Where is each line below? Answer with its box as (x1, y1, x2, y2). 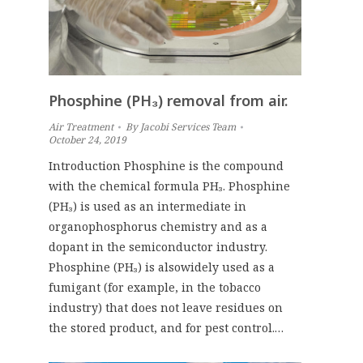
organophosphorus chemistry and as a (49, 218, 267, 234)
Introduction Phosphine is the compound (49, 157, 284, 173)
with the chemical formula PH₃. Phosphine (49, 177, 290, 194)
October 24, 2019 (49, 132, 126, 147)
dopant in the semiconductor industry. (49, 238, 267, 254)
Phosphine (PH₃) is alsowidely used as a (49, 258, 275, 275)
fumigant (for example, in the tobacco (49, 279, 261, 295)
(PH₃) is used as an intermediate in (49, 198, 246, 214)
